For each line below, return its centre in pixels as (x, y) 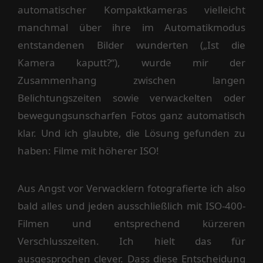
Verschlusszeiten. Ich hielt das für (131, 241)
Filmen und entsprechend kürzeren (131, 223)
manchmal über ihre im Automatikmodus (131, 27)
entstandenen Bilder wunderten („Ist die (131, 45)
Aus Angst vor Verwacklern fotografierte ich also (131, 188)
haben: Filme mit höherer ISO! (88, 150)
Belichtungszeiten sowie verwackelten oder (131, 97)
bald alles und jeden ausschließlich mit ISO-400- (131, 205)
